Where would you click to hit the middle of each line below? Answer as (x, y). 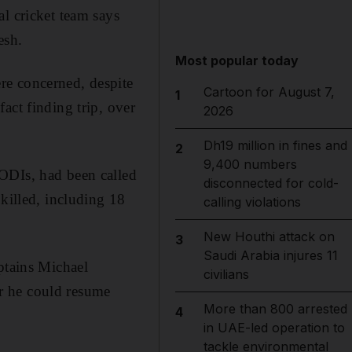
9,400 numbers (250, 164)
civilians (226, 274)
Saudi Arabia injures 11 (270, 255)
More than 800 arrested (275, 309)
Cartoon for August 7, (269, 92)
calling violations (252, 202)
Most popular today (237, 60)
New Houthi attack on (269, 236)
